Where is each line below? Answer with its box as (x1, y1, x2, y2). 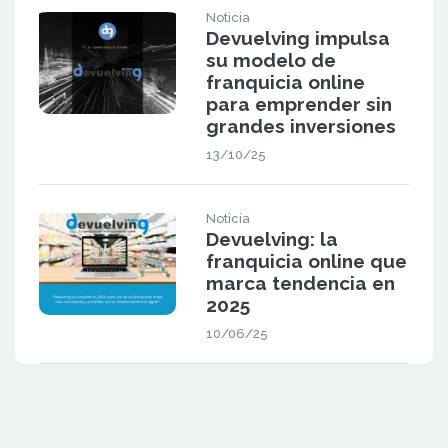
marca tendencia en (205, 271, 395, 294)
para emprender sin (205, 92, 392, 115)
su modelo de (205, 48, 336, 71)
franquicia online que (205, 249, 407, 272)
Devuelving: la (205, 227, 338, 250)
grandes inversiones (205, 114, 396, 137)
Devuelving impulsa (205, 26, 390, 49)
